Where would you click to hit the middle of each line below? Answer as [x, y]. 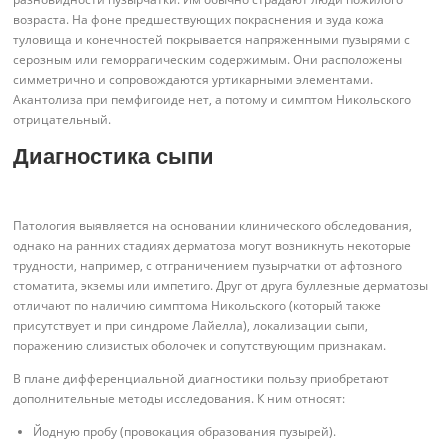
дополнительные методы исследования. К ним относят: [179, 398]
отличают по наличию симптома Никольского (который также [197, 305]
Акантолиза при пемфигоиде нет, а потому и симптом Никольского [212, 100]
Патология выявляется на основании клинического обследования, [213, 225]
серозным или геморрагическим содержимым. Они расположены [208, 60]
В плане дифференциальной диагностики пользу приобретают [201, 378]
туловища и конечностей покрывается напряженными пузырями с [212, 40]
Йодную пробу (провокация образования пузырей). [185, 432]
